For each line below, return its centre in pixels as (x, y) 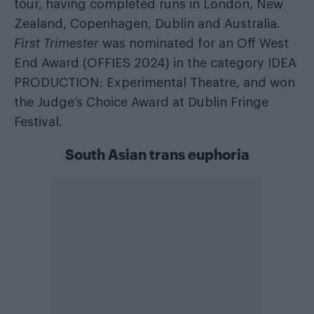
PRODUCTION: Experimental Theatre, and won (155, 83)
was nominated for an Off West (194, 44)
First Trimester (56, 44)
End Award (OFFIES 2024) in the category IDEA (155, 63)
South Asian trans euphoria (157, 155)
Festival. (38, 122)
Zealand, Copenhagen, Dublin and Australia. (147, 24)
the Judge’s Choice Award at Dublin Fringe (141, 103)
